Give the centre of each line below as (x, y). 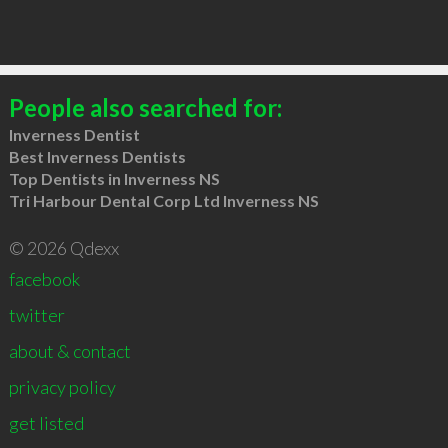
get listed (46, 422)
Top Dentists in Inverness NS (114, 178)
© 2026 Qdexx (63, 247)
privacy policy (62, 386)
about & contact (69, 350)
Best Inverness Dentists (97, 156)
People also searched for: (145, 107)
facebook (44, 278)
